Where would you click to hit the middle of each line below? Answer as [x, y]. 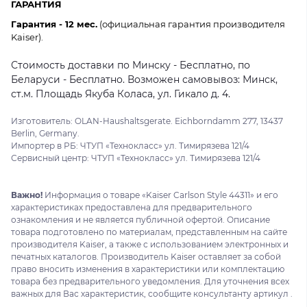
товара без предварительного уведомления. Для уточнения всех [150, 281]
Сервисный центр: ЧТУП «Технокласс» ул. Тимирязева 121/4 [136, 158]
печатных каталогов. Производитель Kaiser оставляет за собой [146, 256]
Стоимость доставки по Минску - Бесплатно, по [131, 65]
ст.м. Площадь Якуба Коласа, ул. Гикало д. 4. [121, 94]
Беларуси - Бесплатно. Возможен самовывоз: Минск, [144, 79]
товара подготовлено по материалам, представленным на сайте [149, 232]
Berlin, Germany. [45, 133]
